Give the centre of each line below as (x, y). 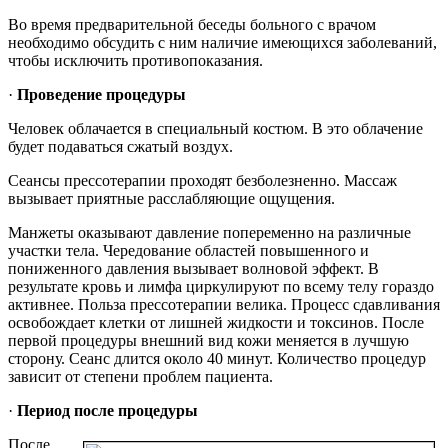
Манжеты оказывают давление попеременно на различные (209, 233)
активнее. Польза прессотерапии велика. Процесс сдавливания (224, 305)
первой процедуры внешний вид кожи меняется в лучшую (208, 341)
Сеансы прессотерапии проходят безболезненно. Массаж (202, 181)
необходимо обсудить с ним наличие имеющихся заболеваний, (222, 43)
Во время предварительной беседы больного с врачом (192, 25)
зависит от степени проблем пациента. (140, 377)
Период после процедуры (107, 411)
